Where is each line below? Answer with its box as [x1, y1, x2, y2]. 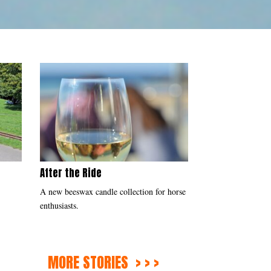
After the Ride [40, 165, 102, 181]
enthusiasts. [40, 199, 79, 211]
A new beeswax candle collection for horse [40, 185, 186, 197]
